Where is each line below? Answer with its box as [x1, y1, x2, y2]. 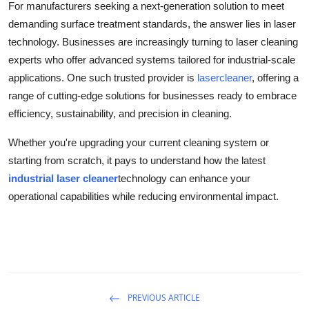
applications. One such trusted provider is [8, 71, 197, 83]
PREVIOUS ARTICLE [126, 291, 200, 303]
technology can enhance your [118, 172, 250, 184]
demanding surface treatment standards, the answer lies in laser [8, 17, 296, 30]
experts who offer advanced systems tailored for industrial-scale [8, 53, 295, 66]
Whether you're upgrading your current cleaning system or [8, 136, 269, 148]
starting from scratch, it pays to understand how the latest [8, 154, 266, 166]
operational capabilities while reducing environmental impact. [8, 190, 279, 202]
